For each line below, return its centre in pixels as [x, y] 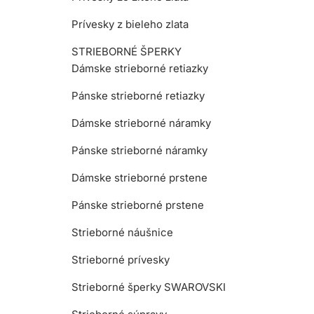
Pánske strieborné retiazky [138, 95]
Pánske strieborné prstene [138, 205]
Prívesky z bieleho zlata [130, 24]
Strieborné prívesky [121, 259]
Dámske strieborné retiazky [140, 68]
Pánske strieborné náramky [139, 150]
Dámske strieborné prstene [139, 177]
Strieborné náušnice [122, 232]
